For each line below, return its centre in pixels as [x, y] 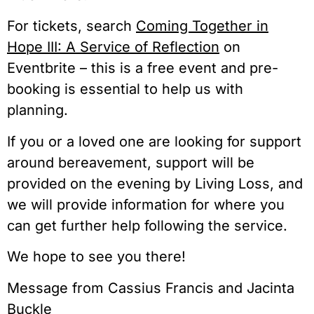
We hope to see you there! [96, 257]
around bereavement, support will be [131, 162]
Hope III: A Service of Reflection [113, 47]
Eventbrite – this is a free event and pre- [143, 68]
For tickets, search [71, 26]
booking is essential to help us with [125, 89]
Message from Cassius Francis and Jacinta [151, 288]
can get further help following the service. [147, 225]
